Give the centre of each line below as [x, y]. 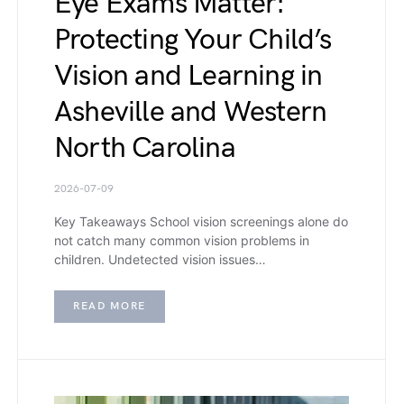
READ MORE [110, 306]
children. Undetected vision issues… [160, 259]
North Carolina [145, 148]
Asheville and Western [191, 112]
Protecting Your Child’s [193, 40]
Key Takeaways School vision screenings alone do [201, 221]
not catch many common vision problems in [182, 240]
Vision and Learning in [188, 76]
